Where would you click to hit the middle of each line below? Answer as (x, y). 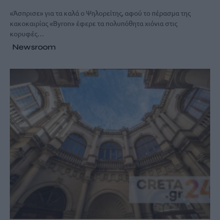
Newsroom (34, 47)
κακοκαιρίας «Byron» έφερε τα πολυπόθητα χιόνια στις (94, 23)
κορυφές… (27, 33)
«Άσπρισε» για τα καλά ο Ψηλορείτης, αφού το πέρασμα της (100, 13)
